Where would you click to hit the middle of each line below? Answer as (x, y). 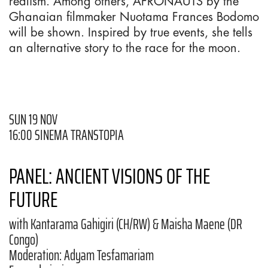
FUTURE (33, 199)
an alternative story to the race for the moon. (125, 47)
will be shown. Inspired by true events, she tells (131, 32)
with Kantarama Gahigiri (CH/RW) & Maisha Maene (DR (126, 224)
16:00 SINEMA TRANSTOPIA (66, 135)
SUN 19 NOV (33, 119)
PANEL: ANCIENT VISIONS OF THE (109, 176)
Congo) (24, 240)
